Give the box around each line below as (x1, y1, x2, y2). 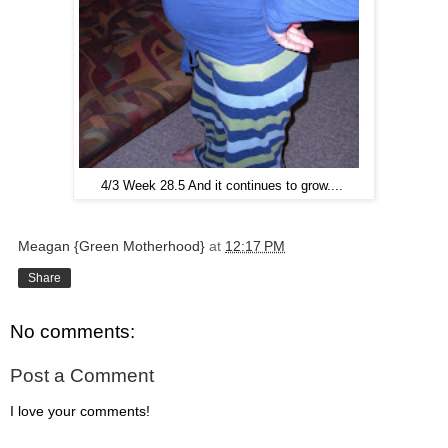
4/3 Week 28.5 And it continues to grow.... (101, 177, 343, 193)
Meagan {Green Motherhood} (18, 237, 205, 254)
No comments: (10, 321, 135, 342)
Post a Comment (10, 364, 154, 386)
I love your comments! (10, 402, 150, 419)
